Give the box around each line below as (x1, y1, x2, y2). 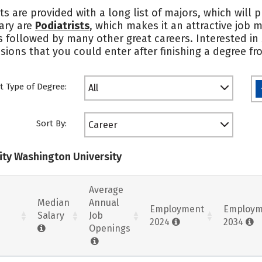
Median (37, 196, 70, 208)
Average (89, 184, 123, 195)
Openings (89, 222, 130, 234)
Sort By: (36, 118, 67, 129)
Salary (37, 209, 64, 221)
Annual (89, 196, 119, 208)
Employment (150, 203, 204, 215)
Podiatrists (35, 19, 89, 32)
